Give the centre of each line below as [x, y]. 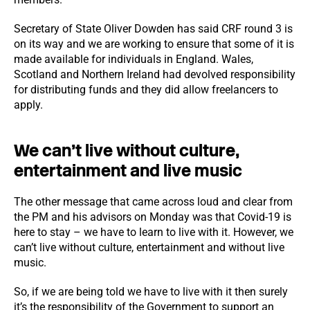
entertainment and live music [128, 171]
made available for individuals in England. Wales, [134, 59]
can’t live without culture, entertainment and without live [149, 247]
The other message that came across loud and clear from [153, 202]
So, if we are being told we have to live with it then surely [151, 292]
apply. [28, 105]
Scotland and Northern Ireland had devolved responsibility [155, 74]
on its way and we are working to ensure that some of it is [154, 44]
